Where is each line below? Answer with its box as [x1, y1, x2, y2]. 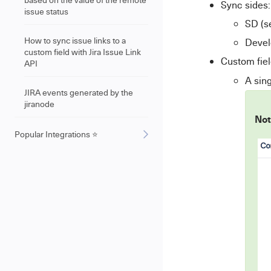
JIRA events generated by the [24, 87, 133, 98]
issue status [24, 5, 68, 17]
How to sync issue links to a [24, 34, 126, 46]
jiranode [24, 98, 54, 109]
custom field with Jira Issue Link [24, 46, 141, 57]
